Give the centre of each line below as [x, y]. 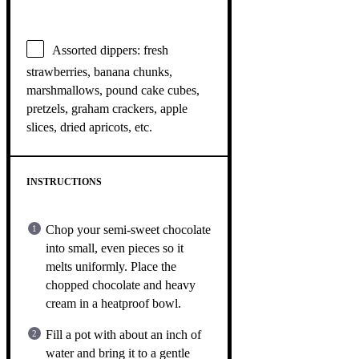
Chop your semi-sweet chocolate [128, 229]
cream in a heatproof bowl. [113, 303]
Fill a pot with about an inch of [123, 334]
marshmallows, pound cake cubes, [113, 90]
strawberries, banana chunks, [99, 71]
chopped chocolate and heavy [121, 284]
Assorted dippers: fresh [110, 50]
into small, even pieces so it [115, 248]
